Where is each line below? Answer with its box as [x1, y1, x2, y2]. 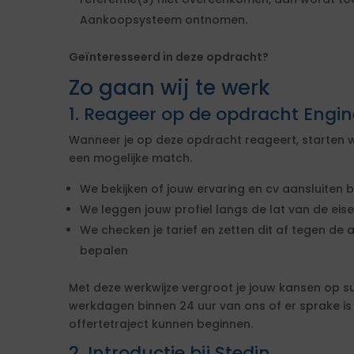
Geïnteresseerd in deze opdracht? [69, 49, 269, 65]
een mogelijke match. [69, 150, 192, 166]
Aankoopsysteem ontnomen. [80, 12, 247, 28]
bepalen [80, 243, 128, 258]
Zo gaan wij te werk [69, 73, 270, 102]
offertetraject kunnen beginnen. [69, 316, 253, 332]
